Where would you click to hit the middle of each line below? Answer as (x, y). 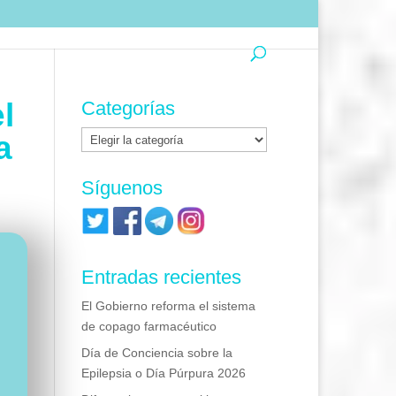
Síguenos (122, 188)
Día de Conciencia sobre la (157, 353)
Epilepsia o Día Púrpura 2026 (164, 373)
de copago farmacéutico (149, 326)
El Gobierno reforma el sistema (169, 306)
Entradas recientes (162, 277)
